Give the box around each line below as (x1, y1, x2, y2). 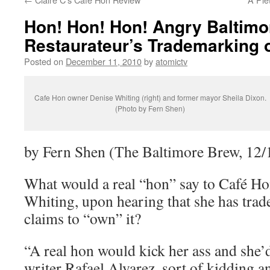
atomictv (155, 55, 187, 67)
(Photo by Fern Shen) (115, 103, 185, 113)
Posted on (24, 55, 63, 67)
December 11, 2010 (66, 55, 142, 67)
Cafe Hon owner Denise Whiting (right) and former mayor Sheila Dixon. (34, 92, 266, 102)
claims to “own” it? (24, 208, 141, 228)
